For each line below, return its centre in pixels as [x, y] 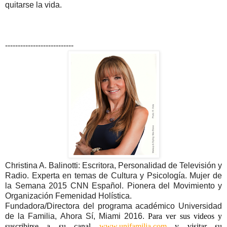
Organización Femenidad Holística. [68, 196]
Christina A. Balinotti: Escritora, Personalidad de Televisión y [113, 165]
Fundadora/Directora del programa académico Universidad [113, 206]
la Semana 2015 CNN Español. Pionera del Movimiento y [113, 185]
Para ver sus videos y [185, 216]
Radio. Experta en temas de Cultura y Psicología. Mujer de [113, 175]
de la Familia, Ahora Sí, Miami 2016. [77, 216]
